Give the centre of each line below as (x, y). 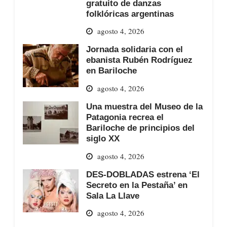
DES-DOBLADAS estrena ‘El (143, 174)
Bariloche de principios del (140, 127)
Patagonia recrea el (125, 117)
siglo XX (103, 138)
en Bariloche (111, 71)
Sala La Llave (112, 195)
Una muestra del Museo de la (144, 106)
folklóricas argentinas (130, 13)
